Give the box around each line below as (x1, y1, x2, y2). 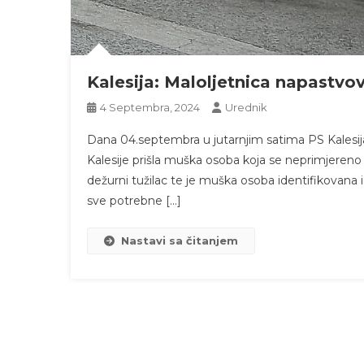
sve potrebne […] (87, 193, 181, 208)
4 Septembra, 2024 (100, 101, 200, 114)
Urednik (225, 101, 267, 114)
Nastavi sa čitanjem (121, 234, 238, 247)
